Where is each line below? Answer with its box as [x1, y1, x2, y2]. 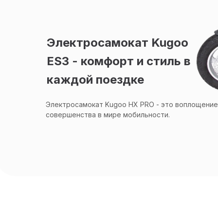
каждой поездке [47, 73, 144, 87]
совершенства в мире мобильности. [46, 110, 170, 119]
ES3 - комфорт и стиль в [47, 54, 190, 68]
